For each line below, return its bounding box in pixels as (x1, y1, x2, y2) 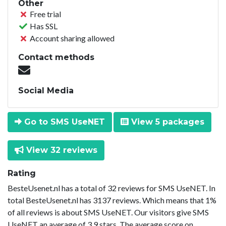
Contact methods (18, 52, 94, 62)
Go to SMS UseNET (22, 117, 105, 127)
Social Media (18, 85, 74, 95)
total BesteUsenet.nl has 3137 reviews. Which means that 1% (8, 195, 216, 205)
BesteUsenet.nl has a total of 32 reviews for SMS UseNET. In (8, 183, 215, 193)
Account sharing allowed (28, 33, 115, 43)
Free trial (28, 9, 61, 19)
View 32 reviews (24, 145, 97, 155)
